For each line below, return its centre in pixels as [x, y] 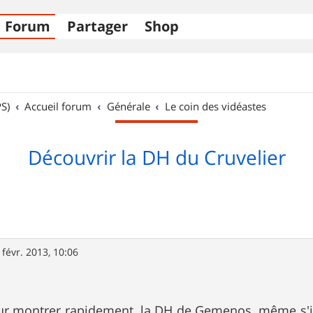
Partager [97, 26]
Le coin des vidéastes [216, 106]
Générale [128, 106]
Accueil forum [58, 106]
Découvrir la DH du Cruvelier [156, 158]
